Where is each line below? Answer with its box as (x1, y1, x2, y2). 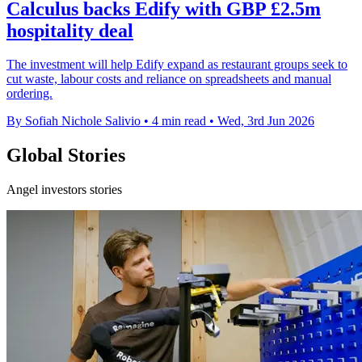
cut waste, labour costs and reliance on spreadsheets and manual (6, 72, 331, 86)
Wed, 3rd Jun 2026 (217, 114, 314, 128)
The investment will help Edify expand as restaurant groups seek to (6, 57, 347, 72)
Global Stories (6, 145, 125, 166)
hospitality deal (6, 19, 133, 41)
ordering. (6, 86, 53, 101)
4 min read (152, 114, 206, 128)
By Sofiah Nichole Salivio (6, 114, 141, 128)
